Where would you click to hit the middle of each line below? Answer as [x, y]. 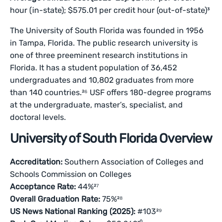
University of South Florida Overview [111, 139]
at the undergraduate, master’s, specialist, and [97, 105]
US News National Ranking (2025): [73, 211]
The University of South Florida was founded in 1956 [107, 30]
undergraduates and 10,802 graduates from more [102, 80]
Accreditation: [36, 162]
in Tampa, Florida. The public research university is [104, 43]
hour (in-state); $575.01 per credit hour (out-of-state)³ [110, 10]
